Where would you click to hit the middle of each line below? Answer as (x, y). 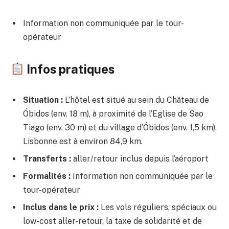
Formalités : (47, 176)
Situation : (43, 100)
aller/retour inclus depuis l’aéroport (140, 158)
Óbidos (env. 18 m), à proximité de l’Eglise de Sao (113, 113)
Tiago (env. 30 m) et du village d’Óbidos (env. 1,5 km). (120, 127)
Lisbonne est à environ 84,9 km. (83, 141)
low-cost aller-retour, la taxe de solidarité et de (112, 221)
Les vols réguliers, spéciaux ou (158, 207)
